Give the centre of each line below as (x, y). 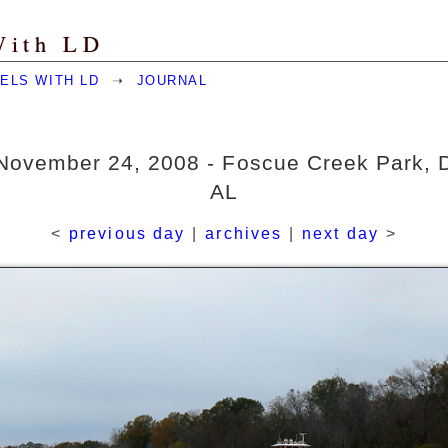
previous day (127, 234)
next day (340, 234)
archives (243, 234)
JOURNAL (172, 80)
